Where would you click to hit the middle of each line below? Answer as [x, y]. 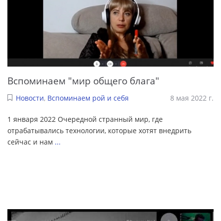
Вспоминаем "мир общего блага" [83, 81]
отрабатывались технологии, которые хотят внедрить [99, 130]
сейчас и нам [31, 142]
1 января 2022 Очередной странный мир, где [85, 119]
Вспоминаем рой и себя [88, 98]
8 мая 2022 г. [192, 98]
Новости [30, 98]
